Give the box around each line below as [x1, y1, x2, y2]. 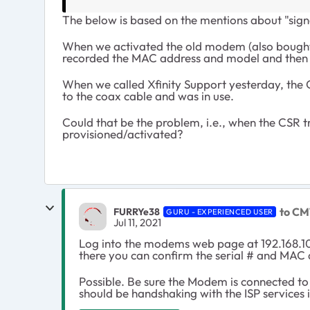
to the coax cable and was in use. [62, 89, 234, 103]
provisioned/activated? [62, 127, 183, 141]
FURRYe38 [113, 205, 160, 218]
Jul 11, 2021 [113, 215, 161, 229]
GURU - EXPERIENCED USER [166, 206, 273, 217]
